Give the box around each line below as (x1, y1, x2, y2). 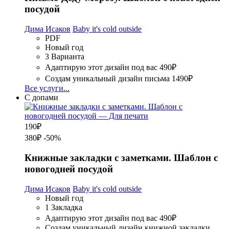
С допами (25, 93, 58, 102)
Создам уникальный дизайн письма (45, 74, 170, 83)
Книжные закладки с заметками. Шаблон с (25, 152, 218, 164)
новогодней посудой (25, 164, 113, 175)
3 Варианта (45, 52, 84, 61)
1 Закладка (45, 203, 82, 212)
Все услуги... (25, 83, 70, 93)
